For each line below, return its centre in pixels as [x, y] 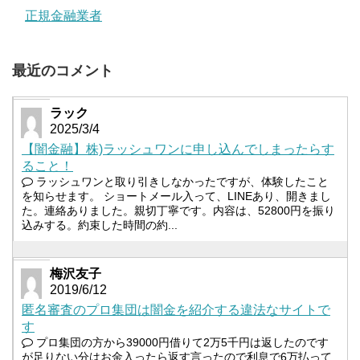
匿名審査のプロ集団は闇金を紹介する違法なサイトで [176, 309]
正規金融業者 [63, 15]
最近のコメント [63, 70]
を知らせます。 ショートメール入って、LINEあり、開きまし [176, 196]
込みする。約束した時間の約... [100, 225]
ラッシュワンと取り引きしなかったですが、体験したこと [181, 181]
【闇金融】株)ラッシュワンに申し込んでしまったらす [178, 149]
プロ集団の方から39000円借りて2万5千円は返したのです [181, 342]
